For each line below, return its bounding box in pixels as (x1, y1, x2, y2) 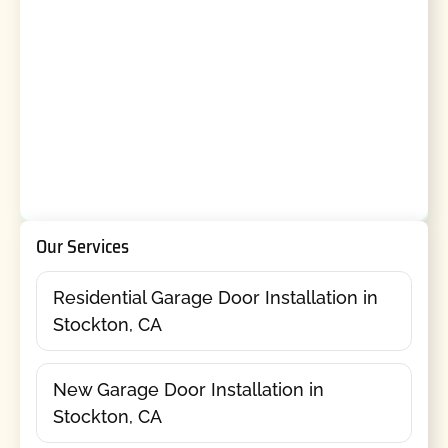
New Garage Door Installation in (52, 379, 324, 401)
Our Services (35, 231, 129, 261)
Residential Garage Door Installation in (52, 287, 378, 309)
